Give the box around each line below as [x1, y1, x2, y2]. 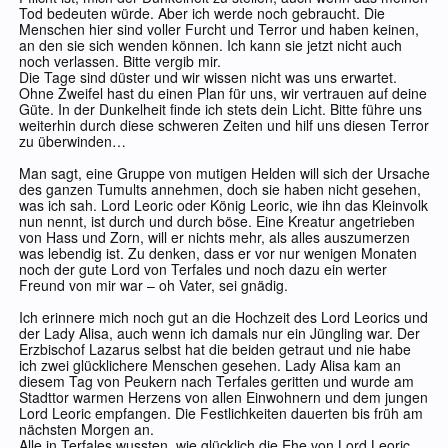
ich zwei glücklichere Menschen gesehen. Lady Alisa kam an [19, 355, 401, 376]
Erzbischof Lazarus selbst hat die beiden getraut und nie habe [19, 339, 411, 360]
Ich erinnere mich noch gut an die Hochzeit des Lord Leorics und [19, 307, 428, 328]
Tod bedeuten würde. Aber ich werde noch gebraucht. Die [19, 3, 385, 24]
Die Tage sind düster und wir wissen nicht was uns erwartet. [19, 67, 397, 88]
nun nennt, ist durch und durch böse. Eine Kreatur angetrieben [19, 211, 415, 232]
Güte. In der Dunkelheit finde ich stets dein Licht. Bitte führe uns [19, 99, 422, 120]
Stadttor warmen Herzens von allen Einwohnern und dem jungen [19, 387, 428, 408]
